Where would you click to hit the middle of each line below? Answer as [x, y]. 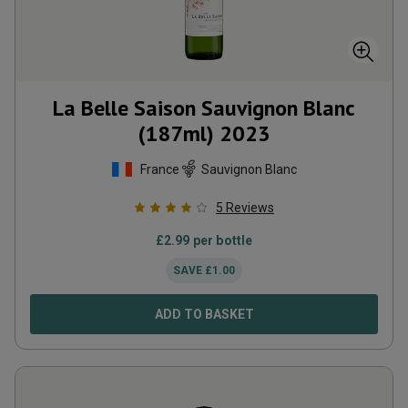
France [160, 169]
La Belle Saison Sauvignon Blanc [204, 108]
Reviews [250, 208]
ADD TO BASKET [204, 314]
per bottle [221, 240]
